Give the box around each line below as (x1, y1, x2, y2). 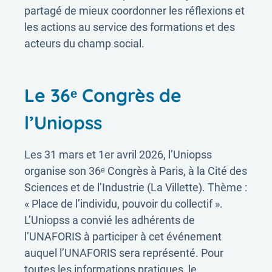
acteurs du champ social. (24, 37, 144, 50)
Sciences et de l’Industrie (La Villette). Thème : (24, 181, 247, 194)
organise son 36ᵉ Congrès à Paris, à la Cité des (24, 165, 247, 177)
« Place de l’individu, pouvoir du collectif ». (24, 197, 223, 210)
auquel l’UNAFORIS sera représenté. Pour (24, 246, 223, 259)
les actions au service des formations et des (24, 21, 235, 33)
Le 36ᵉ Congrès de (24, 84, 182, 107)
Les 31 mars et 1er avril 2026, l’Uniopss (24, 148, 212, 161)
